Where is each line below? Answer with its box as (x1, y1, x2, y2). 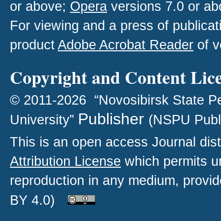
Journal (152, 134, 196, 150)
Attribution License (10, 153, 121, 169)
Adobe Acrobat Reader (58, 37, 193, 53)
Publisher (78, 110, 148, 128)
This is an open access (10, 134, 152, 150)
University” (10, 112, 78, 128)
